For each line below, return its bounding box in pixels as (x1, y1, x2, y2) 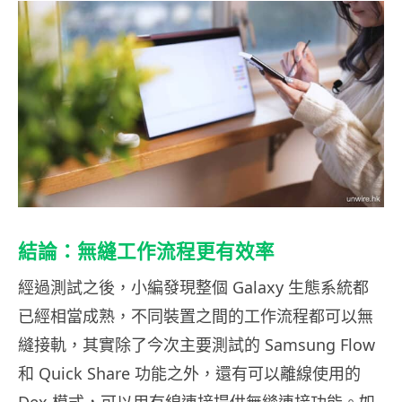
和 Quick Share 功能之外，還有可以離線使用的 (18, 362, 361, 384)
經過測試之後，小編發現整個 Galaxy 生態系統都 (18, 275, 369, 298)
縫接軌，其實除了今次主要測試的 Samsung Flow (18, 333, 375, 355)
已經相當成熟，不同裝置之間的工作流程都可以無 (18, 304, 373, 327)
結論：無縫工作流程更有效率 (18, 239, 275, 263)
